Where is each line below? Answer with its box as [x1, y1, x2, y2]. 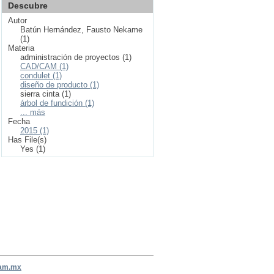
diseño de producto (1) [20, 80, 99, 89]
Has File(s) [8, 135, 46, 144]
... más [20, 108, 45, 117]
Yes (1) [20, 144, 45, 154]
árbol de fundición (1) [20, 98, 94, 108]
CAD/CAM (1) [20, 62, 68, 71]
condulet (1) [20, 71, 62, 80]
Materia [8, 43, 34, 53]
